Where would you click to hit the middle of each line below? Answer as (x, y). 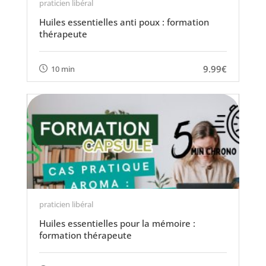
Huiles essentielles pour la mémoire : (117, 223)
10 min (63, 69)
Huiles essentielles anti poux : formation (124, 22)
